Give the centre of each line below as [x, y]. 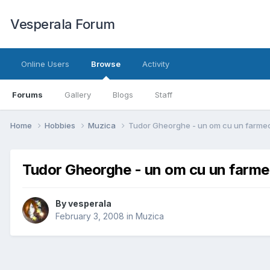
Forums [27, 95]
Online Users [45, 64]
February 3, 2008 [90, 216]
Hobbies [61, 125]
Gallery [78, 95]
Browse [106, 64]
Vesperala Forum [63, 24]
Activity [156, 64]
